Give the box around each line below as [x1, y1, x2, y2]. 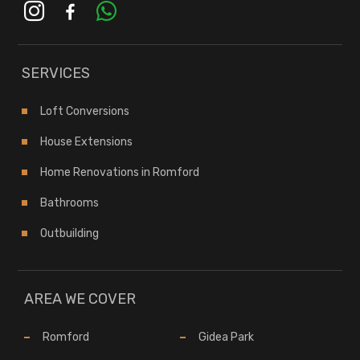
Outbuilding [40, 226, 100, 240]
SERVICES [22, 63, 91, 82]
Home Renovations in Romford [40, 165, 200, 179]
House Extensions [40, 134, 133, 149]
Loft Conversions [40, 104, 130, 118]
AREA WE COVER [24, 289, 137, 308]
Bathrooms [40, 195, 100, 210]
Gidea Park [198, 329, 255, 344]
